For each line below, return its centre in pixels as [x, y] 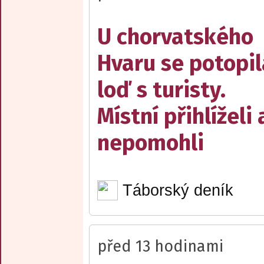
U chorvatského [175, 37]
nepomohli [151, 143]
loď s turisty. [161, 90]
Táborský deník [178, 190]
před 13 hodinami [160, 247]
